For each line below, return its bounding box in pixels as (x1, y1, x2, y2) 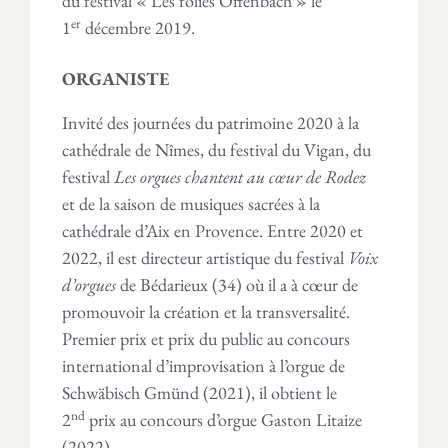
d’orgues (62, 272, 116, 296)
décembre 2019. (81, 15, 199, 39)
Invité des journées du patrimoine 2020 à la (62, 110, 359, 134)
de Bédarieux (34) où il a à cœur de (116, 272, 358, 296)
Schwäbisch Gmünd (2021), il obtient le (62, 380, 337, 404)
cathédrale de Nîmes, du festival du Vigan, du (62, 137, 371, 161)
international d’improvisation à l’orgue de (62, 353, 345, 377)
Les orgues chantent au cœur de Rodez (114, 164, 366, 188)
